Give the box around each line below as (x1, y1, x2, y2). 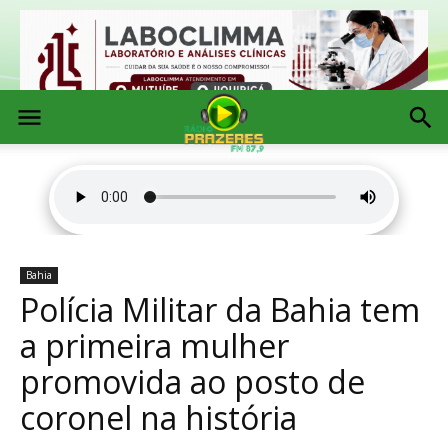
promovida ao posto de (20, 360, 365, 403)
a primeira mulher (20, 324, 289, 367)
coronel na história (20, 396, 297, 439)
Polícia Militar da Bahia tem (20, 288, 420, 331)
